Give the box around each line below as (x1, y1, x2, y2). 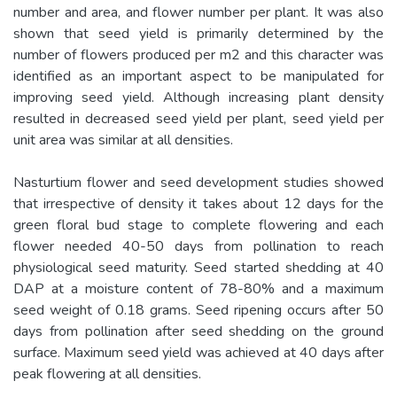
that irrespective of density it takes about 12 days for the (13, 193, 384, 214)
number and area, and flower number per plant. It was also (13, 2, 384, 22)
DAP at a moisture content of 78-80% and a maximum (13, 278, 384, 299)
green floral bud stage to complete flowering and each (13, 214, 384, 235)
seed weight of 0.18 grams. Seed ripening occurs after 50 (13, 300, 384, 320)
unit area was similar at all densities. (13, 129, 233, 150)
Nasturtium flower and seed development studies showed (13, 172, 384, 192)
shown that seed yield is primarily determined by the (13, 23, 384, 43)
